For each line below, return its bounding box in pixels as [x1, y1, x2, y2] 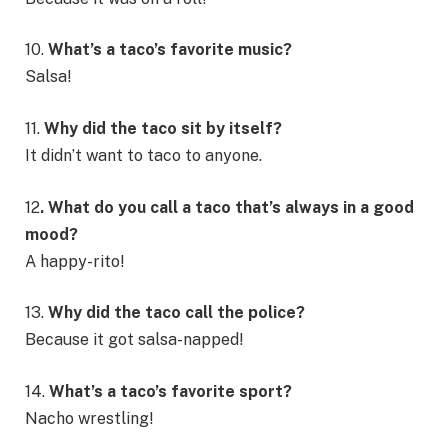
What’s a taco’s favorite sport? [45, 381, 292, 401]
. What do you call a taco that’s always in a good [40, 197, 414, 217]
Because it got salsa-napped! [25, 330, 244, 350]
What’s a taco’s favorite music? [48, 40, 292, 60]
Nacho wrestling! [25, 408, 154, 428]
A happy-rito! [25, 251, 125, 271]
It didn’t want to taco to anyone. [25, 146, 262, 165]
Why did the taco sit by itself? [44, 119, 282, 138]
